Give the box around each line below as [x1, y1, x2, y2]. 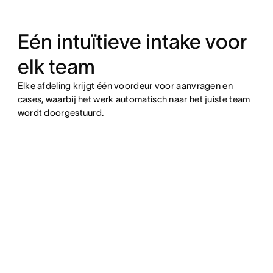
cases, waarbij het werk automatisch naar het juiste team [17, 94, 250, 105]
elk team [17, 55, 95, 79]
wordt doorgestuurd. [17, 107, 104, 118]
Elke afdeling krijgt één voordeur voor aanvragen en [17, 80, 233, 91]
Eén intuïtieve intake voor [17, 30, 247, 54]
